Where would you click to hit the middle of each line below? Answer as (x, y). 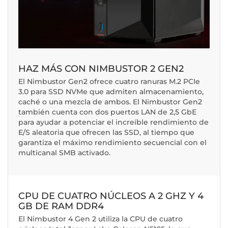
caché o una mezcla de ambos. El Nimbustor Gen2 (110, 102)
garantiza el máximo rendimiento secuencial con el (112, 142)
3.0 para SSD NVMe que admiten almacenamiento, (111, 91)
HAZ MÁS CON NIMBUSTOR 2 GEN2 (101, 68)
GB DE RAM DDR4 (61, 206)
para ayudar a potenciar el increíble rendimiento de (113, 122)
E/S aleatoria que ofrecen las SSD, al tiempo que (106, 132)
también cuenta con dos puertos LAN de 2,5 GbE (107, 112)
